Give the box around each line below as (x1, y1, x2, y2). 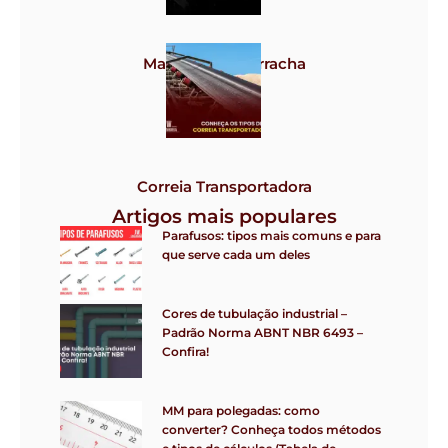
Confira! (162, 343, 209, 359)
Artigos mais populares (111, 204, 337, 228)
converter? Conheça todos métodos (162, 421, 381, 437)
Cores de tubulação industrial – (162, 305, 347, 321)
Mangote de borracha (142, 54, 306, 74)
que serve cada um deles (162, 246, 310, 262)
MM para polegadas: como (162, 402, 320, 418)
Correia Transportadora (136, 177, 312, 197)
